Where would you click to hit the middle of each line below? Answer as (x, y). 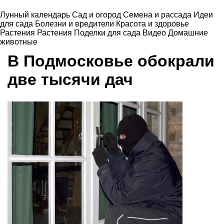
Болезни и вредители (75, 24)
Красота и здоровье (152, 24)
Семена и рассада (158, 15)
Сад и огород (97, 15)
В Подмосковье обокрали (111, 61)
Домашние (188, 33)
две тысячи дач (70, 79)
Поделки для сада (108, 33)
